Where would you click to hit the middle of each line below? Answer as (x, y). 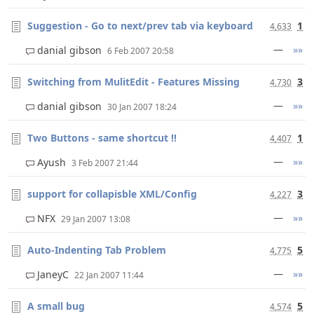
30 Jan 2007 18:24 (142, 107)
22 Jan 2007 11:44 (109, 275)
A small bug (56, 306)
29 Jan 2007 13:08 (96, 219)
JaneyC (54, 274)
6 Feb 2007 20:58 (141, 51)
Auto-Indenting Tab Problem (97, 250)
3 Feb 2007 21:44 (105, 163)
